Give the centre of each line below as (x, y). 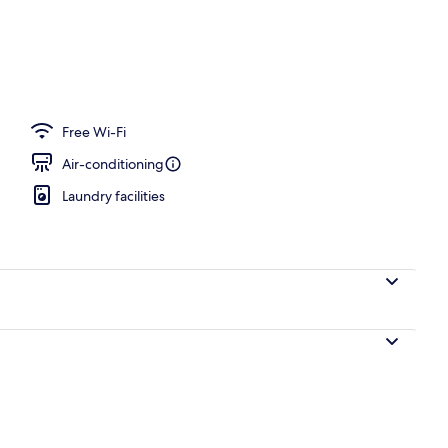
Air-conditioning (113, 163)
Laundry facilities (113, 195)
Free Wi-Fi (94, 131)
